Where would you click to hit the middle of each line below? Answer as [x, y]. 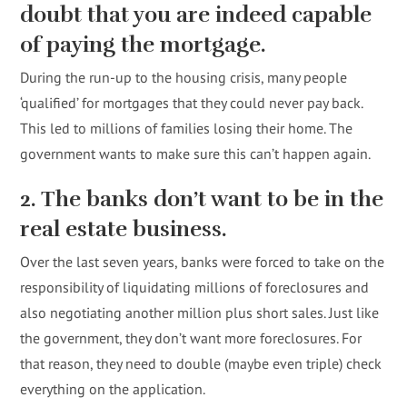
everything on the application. [113, 389]
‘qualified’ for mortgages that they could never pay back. [192, 103]
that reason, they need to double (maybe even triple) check [201, 363]
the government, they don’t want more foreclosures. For [191, 338]
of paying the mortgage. [144, 45]
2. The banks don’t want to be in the [202, 199]
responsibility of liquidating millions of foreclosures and [195, 287]
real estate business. [124, 229]
